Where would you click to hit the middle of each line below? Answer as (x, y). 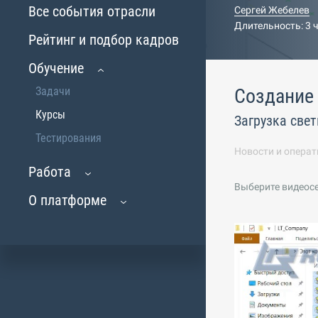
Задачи (53, 91)
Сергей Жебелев (272, 10)
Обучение (56, 68)
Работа (50, 172)
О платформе (67, 200)
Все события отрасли (92, 11)
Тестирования (68, 138)
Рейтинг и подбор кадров (104, 40)
